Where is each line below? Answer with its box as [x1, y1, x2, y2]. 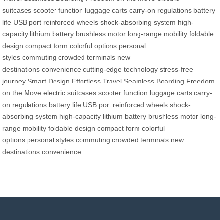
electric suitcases [43, 89, 96, 97]
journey [2, 77, 26, 85]
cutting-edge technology [83, 65, 158, 74]
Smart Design [27, 77, 70, 85]
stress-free [160, 65, 193, 74]
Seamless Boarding [124, 77, 184, 85]
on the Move [2, 89, 41, 97]
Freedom [186, 77, 215, 85]
